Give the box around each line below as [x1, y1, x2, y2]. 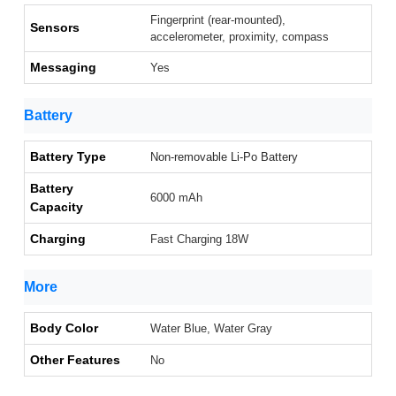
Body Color [30, 321, 98, 336]
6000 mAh [150, 191, 202, 205]
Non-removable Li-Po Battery [150, 150, 298, 164]
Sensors [30, 20, 80, 35]
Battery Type [30, 149, 106, 164]
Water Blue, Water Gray [150, 322, 272, 336]
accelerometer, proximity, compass [150, 30, 329, 44]
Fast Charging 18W [150, 232, 248, 247]
